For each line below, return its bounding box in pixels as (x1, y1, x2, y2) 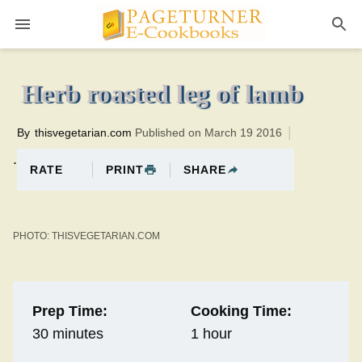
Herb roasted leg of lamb (21, 79, 303, 108)
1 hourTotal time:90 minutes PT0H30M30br (42, 3, 320, 19)
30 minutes (32, 326, 103, 343)
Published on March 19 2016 (135, 126, 282, 140)
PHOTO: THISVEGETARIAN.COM (13, 230, 160, 242)
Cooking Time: (190, 303, 292, 320)
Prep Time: (32, 303, 107, 320)
